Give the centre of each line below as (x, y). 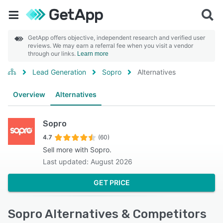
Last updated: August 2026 (88, 162)
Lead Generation (59, 72)
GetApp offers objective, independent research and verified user (116, 38)
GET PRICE (111, 182)
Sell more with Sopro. (77, 150)
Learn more (93, 54)
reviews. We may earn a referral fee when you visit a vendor (111, 46)
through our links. (53, 54)
